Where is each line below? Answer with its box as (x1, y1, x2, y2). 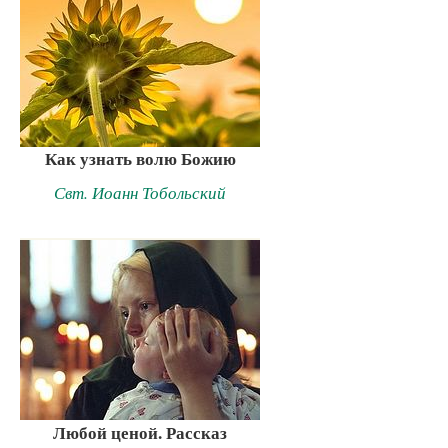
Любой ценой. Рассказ (53, 419, 227, 445)
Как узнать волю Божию (44, 146, 236, 172)
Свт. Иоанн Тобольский (54, 181, 226, 205)
